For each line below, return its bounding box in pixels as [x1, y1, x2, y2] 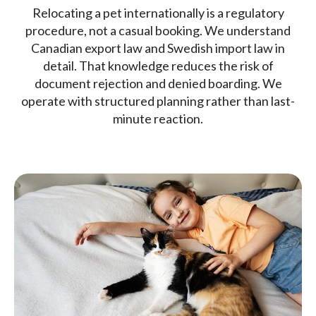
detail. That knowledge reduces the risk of [42, 58, 274, 74]
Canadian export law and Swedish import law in [31, 40, 285, 56]
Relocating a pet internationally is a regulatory [32, 5, 284, 21]
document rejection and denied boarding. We [34, 75, 282, 92]
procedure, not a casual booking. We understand [25, 23, 291, 39]
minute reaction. [113, 111, 203, 127]
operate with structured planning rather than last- [21, 93, 295, 109]
